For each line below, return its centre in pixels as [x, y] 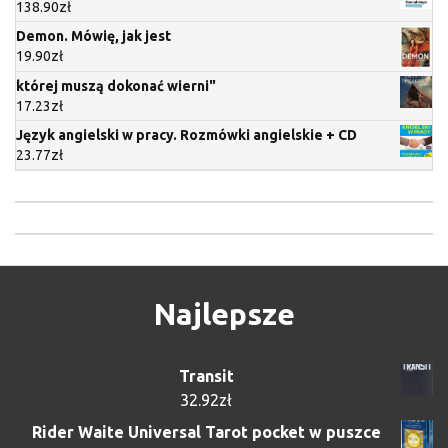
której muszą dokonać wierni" [116, 86]
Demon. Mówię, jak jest [93, 35]
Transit [206, 376]
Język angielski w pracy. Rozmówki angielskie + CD [186, 135]
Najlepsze [224, 314]
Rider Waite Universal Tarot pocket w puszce [206, 432]
